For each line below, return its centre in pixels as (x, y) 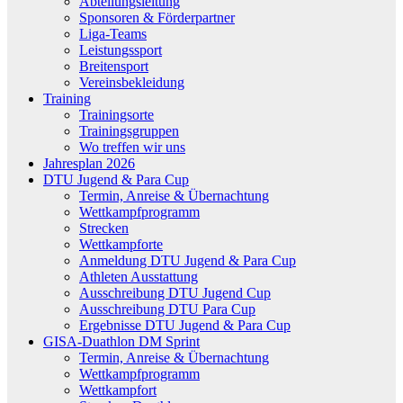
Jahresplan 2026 (89, 163)
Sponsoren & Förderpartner (157, 17)
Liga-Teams (113, 33)
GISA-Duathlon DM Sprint (121, 341)
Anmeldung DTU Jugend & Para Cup (188, 260)
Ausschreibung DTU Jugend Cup (175, 292)
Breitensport (114, 66)
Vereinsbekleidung (132, 82)
